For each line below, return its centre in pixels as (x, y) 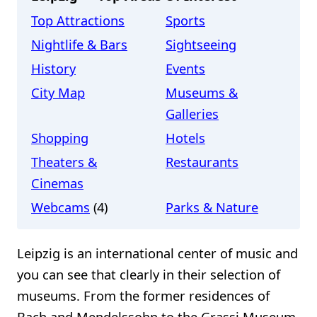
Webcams (60, 207)
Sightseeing (201, 45)
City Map (58, 93)
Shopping (60, 138)
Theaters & (64, 162)
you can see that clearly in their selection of (149, 274)
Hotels (185, 138)
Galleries (192, 114)
